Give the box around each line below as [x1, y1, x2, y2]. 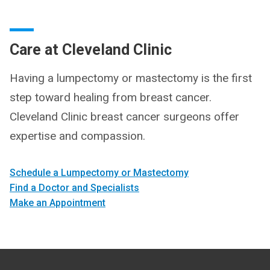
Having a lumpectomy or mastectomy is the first [10, 71, 252, 85]
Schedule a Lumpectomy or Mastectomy [10, 166, 189, 178]
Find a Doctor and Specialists [10, 181, 139, 193]
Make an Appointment [10, 196, 105, 209]
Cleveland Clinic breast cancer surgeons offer [10, 109, 239, 124]
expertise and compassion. [10, 128, 145, 143]
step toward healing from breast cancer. [10, 90, 212, 104]
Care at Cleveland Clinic [10, 40, 172, 58]
